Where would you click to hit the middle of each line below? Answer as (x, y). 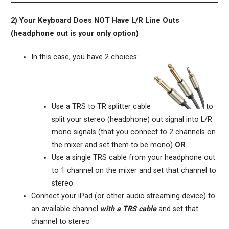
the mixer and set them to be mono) (113, 145)
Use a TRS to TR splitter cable (102, 107)
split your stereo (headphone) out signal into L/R (132, 120)
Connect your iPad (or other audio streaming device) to (123, 196)
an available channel (65, 209)
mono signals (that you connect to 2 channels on (133, 132)
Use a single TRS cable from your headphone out (133, 158)
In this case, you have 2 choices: (85, 57)
